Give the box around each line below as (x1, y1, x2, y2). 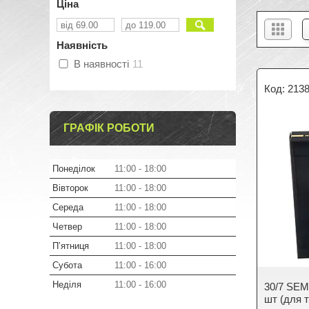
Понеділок (52, 163, 95, 174)
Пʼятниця (52, 241, 89, 251)
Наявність (57, 39, 108, 51)
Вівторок (52, 183, 88, 193)
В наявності (74, 58, 129, 70)
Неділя (52, 279, 81, 290)
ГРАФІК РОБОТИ (63, 122, 154, 134)
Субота (52, 260, 82, 270)
